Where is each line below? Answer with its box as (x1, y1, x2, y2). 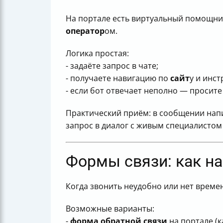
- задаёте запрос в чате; (66, 60, 158, 72)
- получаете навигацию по (66, 73, 170, 84)
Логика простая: (66, 48, 129, 59)
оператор (66, 25, 105, 37)
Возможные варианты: (66, 203, 154, 215)
